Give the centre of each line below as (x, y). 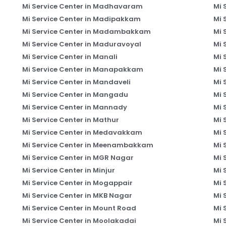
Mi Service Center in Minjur (68, 170)
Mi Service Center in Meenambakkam (88, 145)
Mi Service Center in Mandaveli (76, 82)
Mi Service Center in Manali (70, 56)
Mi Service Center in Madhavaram (82, 6)
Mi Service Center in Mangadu (75, 94)
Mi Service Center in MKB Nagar (77, 195)
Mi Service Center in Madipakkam (81, 19)
